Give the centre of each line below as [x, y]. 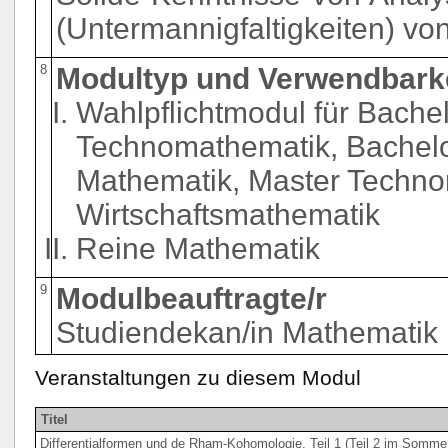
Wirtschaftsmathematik [228, 214]
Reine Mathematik [198, 248]
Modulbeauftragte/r [191, 298]
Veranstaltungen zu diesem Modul [198, 377]
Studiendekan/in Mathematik [247, 332]
